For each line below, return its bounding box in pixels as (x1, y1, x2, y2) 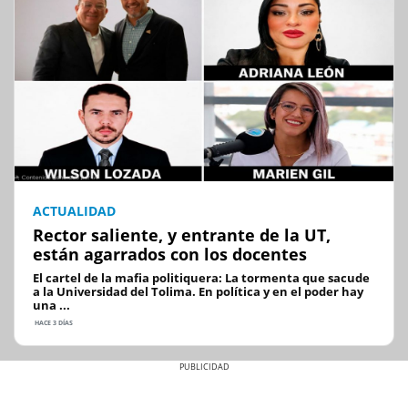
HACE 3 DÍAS (33, 319, 73, 328)
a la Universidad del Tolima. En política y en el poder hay (33, 283, 363, 301)
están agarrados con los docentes (33, 243, 307, 266)
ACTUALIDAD (33, 202, 116, 220)
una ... (33, 297, 70, 314)
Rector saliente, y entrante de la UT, (33, 224, 331, 247)
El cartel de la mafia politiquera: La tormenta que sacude (33, 270, 370, 287)
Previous (40, 382, 101, 403)
